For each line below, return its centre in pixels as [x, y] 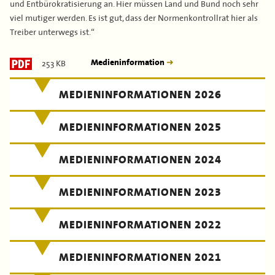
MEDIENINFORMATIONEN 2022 [140, 225]
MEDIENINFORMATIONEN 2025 [140, 127]
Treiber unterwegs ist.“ [52, 31]
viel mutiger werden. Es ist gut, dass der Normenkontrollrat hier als [134, 17]
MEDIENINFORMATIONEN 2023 [140, 192]
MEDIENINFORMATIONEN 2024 [140, 160]
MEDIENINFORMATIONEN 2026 [140, 95]
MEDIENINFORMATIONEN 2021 [140, 258]
